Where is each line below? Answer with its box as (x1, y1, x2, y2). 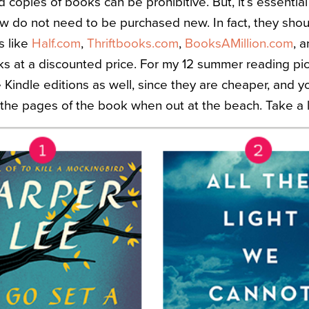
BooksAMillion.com (185, 35, 293, 51)
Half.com (32, 35, 81, 51)
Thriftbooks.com (87, 35, 179, 51)
